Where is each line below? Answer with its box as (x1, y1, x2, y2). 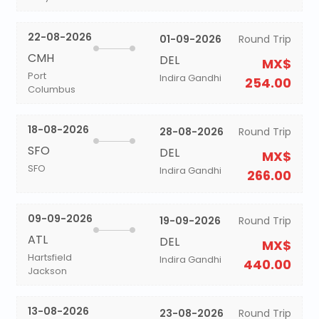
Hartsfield (27, 251, 72, 264)
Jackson (27, 264, 67, 278)
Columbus (27, 83, 75, 96)
